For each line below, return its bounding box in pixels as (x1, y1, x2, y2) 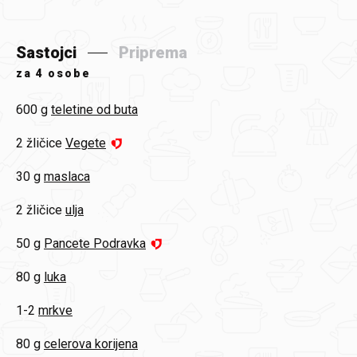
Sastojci (16, 43, 76, 63)
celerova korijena (44, 336, 138, 352)
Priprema (119, 43, 187, 63)
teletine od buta (51, 102, 138, 118)
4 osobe (36, 67, 91, 80)
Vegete (65, 135, 106, 151)
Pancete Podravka (44, 236, 146, 252)
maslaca (44, 169, 90, 185)
